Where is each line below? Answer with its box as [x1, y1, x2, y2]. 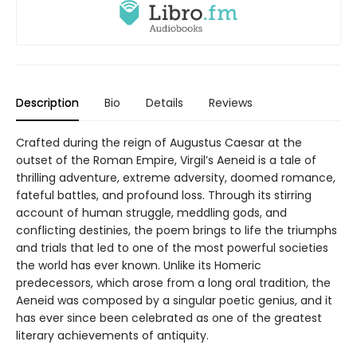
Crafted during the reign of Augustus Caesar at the [16, 135, 302, 151]
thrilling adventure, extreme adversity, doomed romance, [16, 170, 335, 186]
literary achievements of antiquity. [16, 328, 209, 344]
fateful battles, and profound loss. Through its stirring [16, 187, 312, 204]
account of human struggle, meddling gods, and [16, 205, 287, 222]
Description [16, 95, 79, 112]
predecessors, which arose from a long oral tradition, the [16, 275, 331, 292]
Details [146, 95, 183, 112]
